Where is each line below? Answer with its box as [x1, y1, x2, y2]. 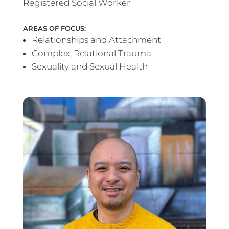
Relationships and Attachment [31, 34, 161, 45]
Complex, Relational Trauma [31, 48, 151, 58]
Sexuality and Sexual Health [31, 61, 148, 72]
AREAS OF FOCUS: [22, 24, 86, 32]
